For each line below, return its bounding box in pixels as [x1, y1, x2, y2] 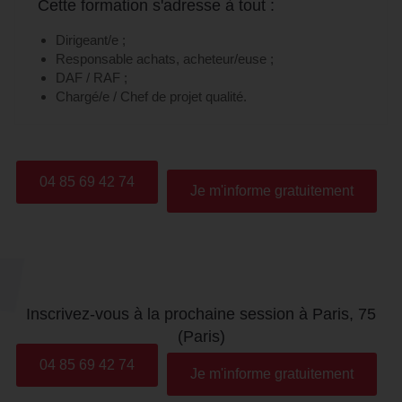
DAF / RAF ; [56, 69, 127, 85]
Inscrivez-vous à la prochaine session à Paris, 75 [26, 304, 376, 323]
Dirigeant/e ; [56, 31, 126, 48]
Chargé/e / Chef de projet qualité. [56, 88, 247, 104]
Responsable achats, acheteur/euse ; [56, 50, 274, 66]
